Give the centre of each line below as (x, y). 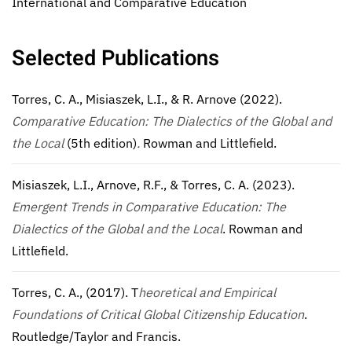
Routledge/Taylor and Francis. (98, 336)
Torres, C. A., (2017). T (75, 292)
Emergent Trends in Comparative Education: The (149, 207)
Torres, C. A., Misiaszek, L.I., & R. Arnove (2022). (147, 99)
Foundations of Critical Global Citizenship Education (158, 314)
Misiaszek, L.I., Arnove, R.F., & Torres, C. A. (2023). (153, 185)
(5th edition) (102, 143)
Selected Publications (115, 58)
